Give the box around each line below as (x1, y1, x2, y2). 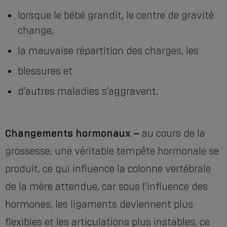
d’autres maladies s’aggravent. (18, 85, 159, 98)
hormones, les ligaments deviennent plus (5, 198, 193, 211)
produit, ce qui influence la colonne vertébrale (5, 163, 211, 175)
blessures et (18, 65, 72, 78)
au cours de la (139, 127, 205, 140)
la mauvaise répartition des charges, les (18, 45, 199, 57)
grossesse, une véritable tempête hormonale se (5, 145, 219, 158)
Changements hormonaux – (5, 127, 139, 140)
